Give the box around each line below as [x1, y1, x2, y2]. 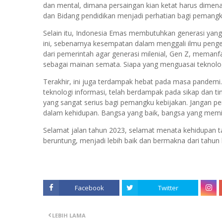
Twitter [158, 183, 178, 192]
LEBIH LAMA [52, 212, 86, 219]
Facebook [74, 183, 104, 192]
